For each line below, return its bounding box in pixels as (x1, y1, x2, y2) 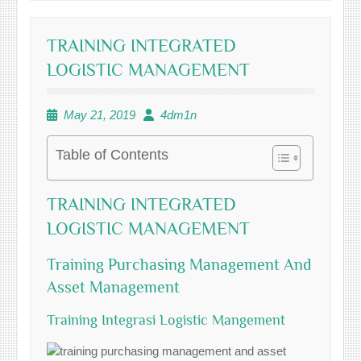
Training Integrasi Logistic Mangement (47, 312, 286, 328)
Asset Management (47, 278, 180, 296)
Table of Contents (56, 147, 169, 163)
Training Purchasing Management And (47, 255, 312, 273)
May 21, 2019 (64, 108, 136, 122)
